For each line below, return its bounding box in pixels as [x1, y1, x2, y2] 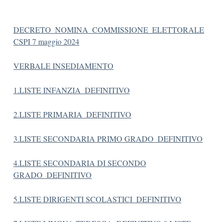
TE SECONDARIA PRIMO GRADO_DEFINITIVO [31, 133, 203, 144]
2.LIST [13, 109, 36, 119]
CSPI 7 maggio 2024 [13, 36, 79, 47]
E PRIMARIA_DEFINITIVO [36, 109, 131, 119]
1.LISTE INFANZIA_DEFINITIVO [13, 85, 130, 95]
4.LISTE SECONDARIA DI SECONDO [13, 158, 146, 168]
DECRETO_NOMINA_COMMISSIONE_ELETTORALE [13, 24, 204, 35]
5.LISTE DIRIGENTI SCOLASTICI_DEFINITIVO [13, 194, 181, 204]
